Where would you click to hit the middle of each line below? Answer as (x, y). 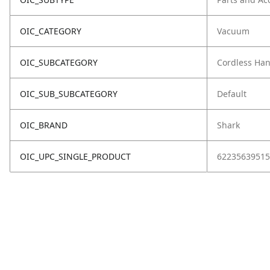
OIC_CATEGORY (51, 31)
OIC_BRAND (44, 125)
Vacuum (233, 31)
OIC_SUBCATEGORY (59, 62)
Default (232, 94)
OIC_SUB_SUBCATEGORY (69, 94)
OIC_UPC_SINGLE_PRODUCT (75, 156)
